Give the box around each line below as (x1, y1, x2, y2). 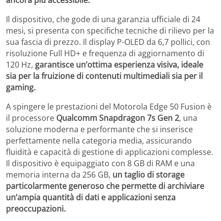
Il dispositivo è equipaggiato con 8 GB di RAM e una (6, 157, 195, 169)
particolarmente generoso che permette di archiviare (6, 180, 204, 191)
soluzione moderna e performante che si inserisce (6, 123, 193, 135)
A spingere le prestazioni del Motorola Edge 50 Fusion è (6, 101, 212, 112)
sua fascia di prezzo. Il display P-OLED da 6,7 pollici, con (6, 36, 210, 47)
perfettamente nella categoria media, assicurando (6, 135, 192, 146)
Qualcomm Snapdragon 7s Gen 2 (56, 112, 179, 123)
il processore (6, 112, 56, 123)
